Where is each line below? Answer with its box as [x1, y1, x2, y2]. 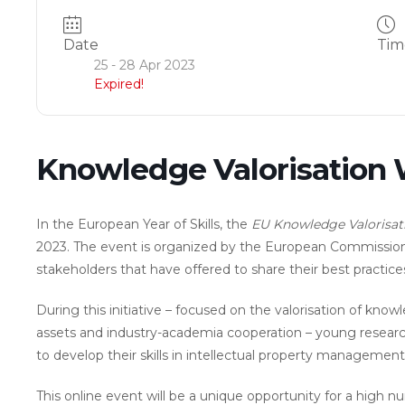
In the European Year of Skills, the [35, 216, 251, 232]
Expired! [93, 76, 144, 92]
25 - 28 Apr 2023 [93, 57, 195, 73]
